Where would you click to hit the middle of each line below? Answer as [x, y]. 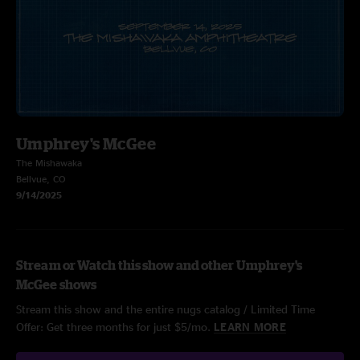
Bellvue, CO [41, 179]
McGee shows [57, 284]
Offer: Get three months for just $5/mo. [115, 327]
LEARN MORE [250, 327]
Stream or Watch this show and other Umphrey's [160, 265]
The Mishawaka [49, 163]
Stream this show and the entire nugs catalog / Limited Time [166, 309]
